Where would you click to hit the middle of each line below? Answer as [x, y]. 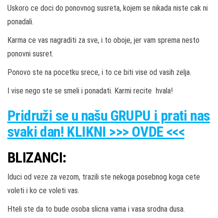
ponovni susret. [30, 54]
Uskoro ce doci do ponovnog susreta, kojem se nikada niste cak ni [108, 8]
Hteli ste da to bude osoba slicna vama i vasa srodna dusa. [96, 209]
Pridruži [30, 116]
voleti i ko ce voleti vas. [43, 191]
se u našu [81, 116]
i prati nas [182, 116]
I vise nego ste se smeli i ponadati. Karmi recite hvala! [90, 91]
